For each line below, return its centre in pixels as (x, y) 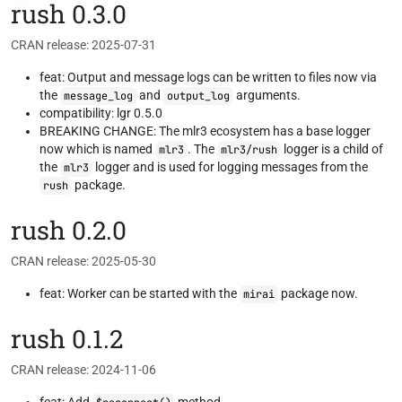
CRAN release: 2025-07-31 (83, 45)
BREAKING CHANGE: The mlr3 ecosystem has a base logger (205, 131)
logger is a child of (332, 149)
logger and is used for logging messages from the (230, 167)
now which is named (97, 149)
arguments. (267, 95)
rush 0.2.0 (69, 230)
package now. (318, 293)
